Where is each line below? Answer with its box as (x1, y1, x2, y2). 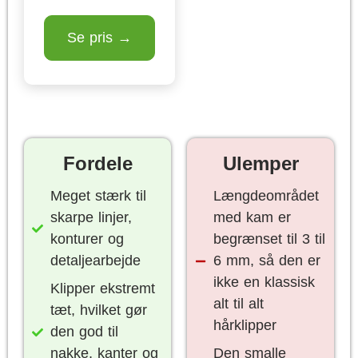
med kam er (213, 209, 291, 225)
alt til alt (213, 296, 264, 312)
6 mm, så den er (213, 253, 320, 268)
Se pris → (67, 30, 133, 46)
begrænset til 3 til (213, 231, 325, 247)
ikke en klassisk (213, 274, 315, 290)
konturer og (50, 231, 124, 247)
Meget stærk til (50, 188, 146, 204)
